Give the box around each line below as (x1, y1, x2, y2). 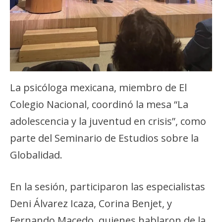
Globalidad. (10, 148, 65, 162)
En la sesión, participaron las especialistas (10, 180, 205, 194)
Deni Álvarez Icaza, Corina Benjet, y (10, 197, 172, 211)
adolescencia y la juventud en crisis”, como (10, 114, 206, 128)
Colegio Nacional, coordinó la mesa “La (10, 98, 188, 111)
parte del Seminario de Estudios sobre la (10, 131, 199, 145)
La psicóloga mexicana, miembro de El (10, 81, 187, 95)
